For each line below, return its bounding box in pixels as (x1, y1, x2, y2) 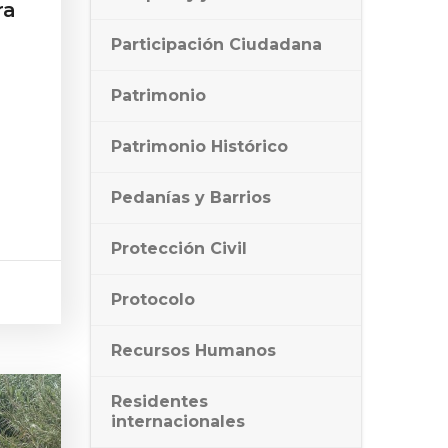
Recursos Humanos (111, 341, 276, 360)
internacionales (111, 412, 245, 431)
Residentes (111, 392, 208, 411)
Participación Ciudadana (111, 35, 322, 54)
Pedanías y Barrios (111, 188, 271, 207)
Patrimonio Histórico (111, 137, 288, 156)
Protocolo (111, 290, 195, 309)
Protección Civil (111, 239, 247, 258)
